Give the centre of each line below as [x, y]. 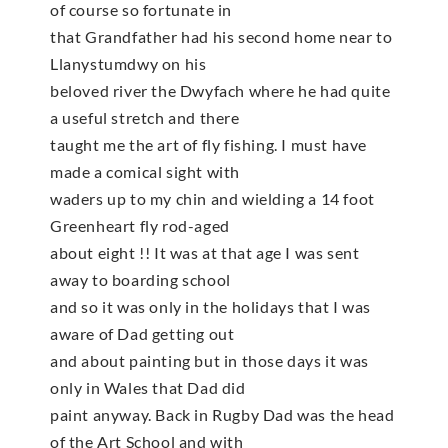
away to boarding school [140, 279]
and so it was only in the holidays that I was [211, 306]
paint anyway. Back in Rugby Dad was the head [222, 414]
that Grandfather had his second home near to [221, 36]
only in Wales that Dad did [148, 387]
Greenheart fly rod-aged [140, 225]
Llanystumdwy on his [128, 63]
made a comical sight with [145, 171]
